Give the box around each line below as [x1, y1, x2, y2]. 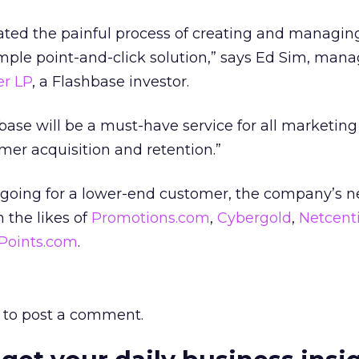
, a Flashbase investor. [32, 73, 189, 91]
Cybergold [217, 209, 292, 227]
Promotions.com [91, 209, 210, 227]
